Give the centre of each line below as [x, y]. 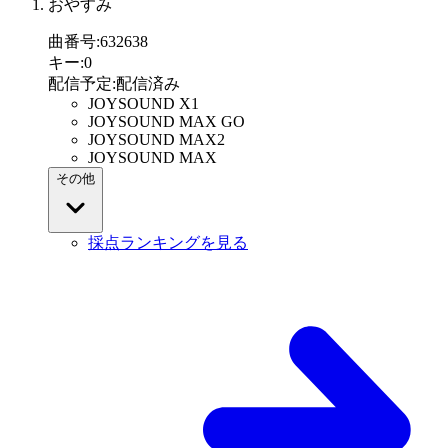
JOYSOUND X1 [143, 104]
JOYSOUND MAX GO [166, 122]
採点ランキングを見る [168, 243]
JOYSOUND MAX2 [156, 140]
